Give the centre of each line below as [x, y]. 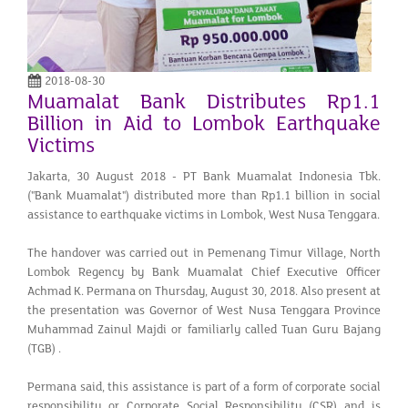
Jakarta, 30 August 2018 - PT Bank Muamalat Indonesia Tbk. [204, 176]
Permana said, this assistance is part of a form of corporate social [204, 387]
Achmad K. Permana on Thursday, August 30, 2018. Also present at [204, 291]
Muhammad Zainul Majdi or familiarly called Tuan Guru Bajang [204, 329]
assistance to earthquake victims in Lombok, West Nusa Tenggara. [204, 214]
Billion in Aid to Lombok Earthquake [204, 123]
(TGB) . [44, 348]
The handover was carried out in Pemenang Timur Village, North [204, 253]
